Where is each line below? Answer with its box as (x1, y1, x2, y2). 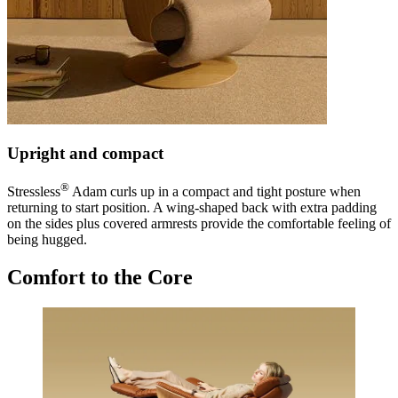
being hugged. (7, 232, 87, 248)
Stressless (7, 184, 60, 200)
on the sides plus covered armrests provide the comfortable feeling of (7, 216, 391, 232)
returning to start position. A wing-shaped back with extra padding (7, 200, 377, 216)
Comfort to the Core (7, 266, 193, 290)
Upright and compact (7, 144, 163, 163)
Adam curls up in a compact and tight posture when (69, 184, 361, 200)
